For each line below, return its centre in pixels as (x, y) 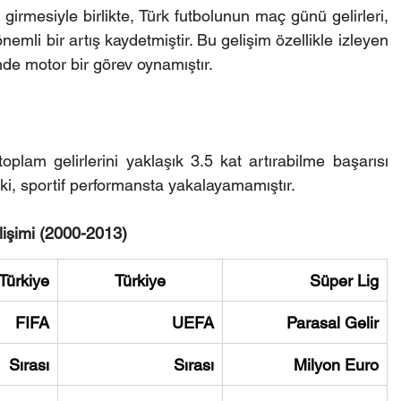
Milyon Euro (336, 364)
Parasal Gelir (332, 322)
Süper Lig (344, 280)
